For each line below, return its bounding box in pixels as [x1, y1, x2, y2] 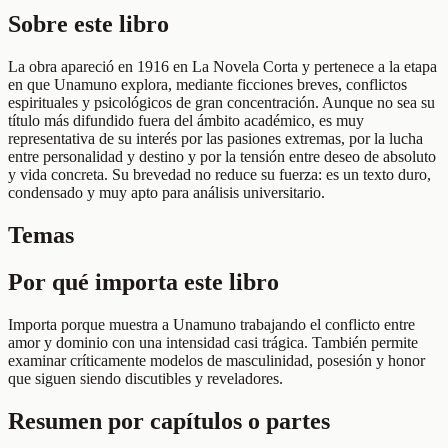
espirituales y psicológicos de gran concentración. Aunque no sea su [8, 94, 435, 112]
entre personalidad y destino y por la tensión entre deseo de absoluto [8, 148, 436, 166]
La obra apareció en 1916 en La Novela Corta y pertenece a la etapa [8, 58, 437, 76]
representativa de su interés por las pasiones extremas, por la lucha [8, 130, 423, 148]
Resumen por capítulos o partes [8, 407, 330, 434]
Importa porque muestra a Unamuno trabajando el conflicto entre [8, 315, 415, 333]
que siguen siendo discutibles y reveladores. [8, 369, 283, 387]
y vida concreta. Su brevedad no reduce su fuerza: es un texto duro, [8, 166, 431, 184]
